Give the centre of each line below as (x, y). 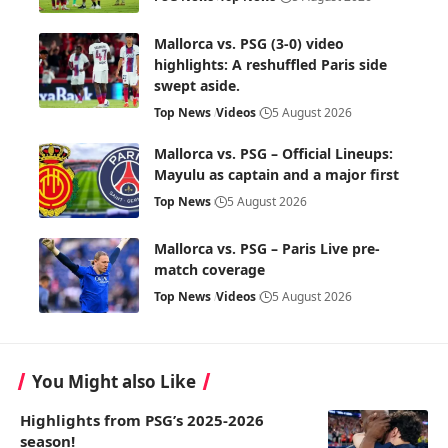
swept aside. (197, 85)
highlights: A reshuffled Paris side (270, 64)
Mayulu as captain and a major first (276, 174)
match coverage (209, 269)
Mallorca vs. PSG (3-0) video (249, 43)
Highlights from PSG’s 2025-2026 (142, 419)
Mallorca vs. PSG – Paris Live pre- (267, 248)
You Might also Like (114, 381)
